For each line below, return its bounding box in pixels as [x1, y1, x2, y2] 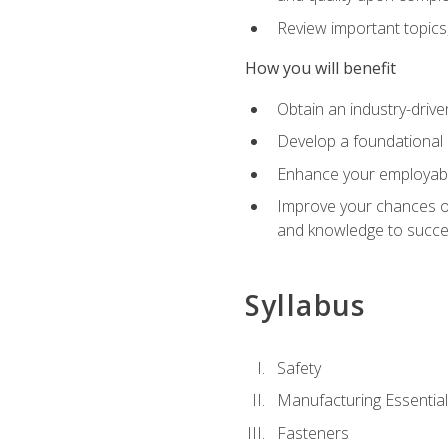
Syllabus [244, 285, 366, 324]
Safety [276, 356, 321, 379]
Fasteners [276, 421, 349, 444]
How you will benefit [244, 57, 396, 80]
